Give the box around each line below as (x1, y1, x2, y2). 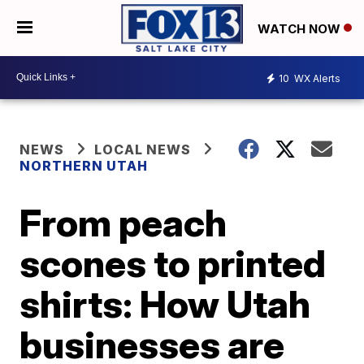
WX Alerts (292, 72, 340, 85)
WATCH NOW (258, 20, 344, 37)
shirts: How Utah (19, 280, 311, 327)
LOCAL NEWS (94, 141, 192, 158)
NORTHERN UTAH (19, 157, 149, 174)
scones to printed (19, 240, 327, 286)
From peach (19, 199, 227, 245)
